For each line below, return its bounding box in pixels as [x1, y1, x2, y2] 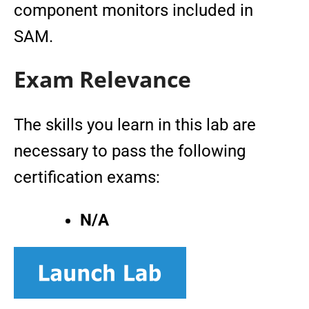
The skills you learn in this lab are [14, 115, 256, 134]
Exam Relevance [14, 64, 191, 94]
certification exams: [14, 168, 160, 187]
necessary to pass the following [14, 141, 246, 161]
